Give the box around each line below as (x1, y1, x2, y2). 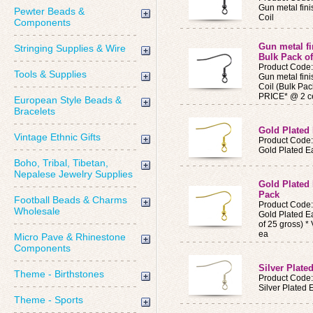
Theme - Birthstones (14, 268, 104, 279)
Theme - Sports (14, 294, 83, 305)
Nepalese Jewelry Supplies (14, 168, 133, 180)
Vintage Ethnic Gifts (14, 131, 101, 143)
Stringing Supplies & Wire (14, 43, 126, 54)
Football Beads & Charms (14, 194, 127, 205)
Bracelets (14, 105, 55, 117)
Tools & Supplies (14, 68, 87, 80)
